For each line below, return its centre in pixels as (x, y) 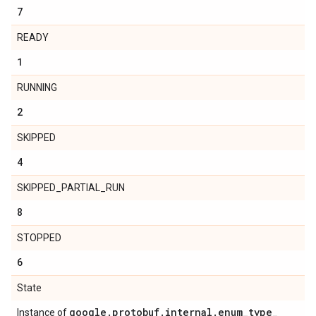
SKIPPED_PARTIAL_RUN (71, 188)
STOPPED (39, 238)
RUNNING (37, 87)
